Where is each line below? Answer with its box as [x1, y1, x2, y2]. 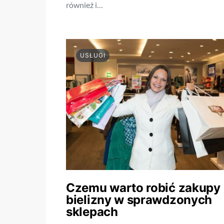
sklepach [66, 204, 118, 219]
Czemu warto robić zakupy [66, 180, 220, 195]
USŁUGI [80, 51, 105, 59]
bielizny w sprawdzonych [66, 192, 212, 207]
